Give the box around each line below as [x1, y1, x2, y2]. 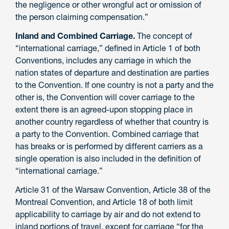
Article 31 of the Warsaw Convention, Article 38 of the [15, 184, 211, 195]
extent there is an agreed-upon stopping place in [15, 104, 193, 114]
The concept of [135, 30, 192, 41]
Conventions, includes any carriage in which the [15, 55, 191, 65]
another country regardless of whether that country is [15, 116, 209, 127]
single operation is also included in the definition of [15, 153, 201, 164]
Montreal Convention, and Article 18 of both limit [15, 196, 193, 207]
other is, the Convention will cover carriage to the [15, 91, 195, 102]
